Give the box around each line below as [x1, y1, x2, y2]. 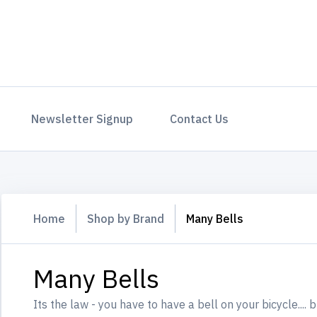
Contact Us [170, 112, 229, 126]
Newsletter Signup [31, 112, 133, 126]
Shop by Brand [87, 212, 164, 226]
